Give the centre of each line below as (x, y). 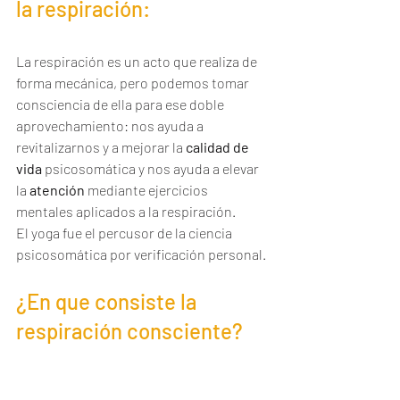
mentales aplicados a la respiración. (126, 211)
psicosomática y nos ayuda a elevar (152, 168)
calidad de (219, 147)
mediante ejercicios (148, 190)
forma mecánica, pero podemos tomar (134, 83)
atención (57, 190)
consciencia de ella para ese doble (121, 104)
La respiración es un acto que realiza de (138, 61)
